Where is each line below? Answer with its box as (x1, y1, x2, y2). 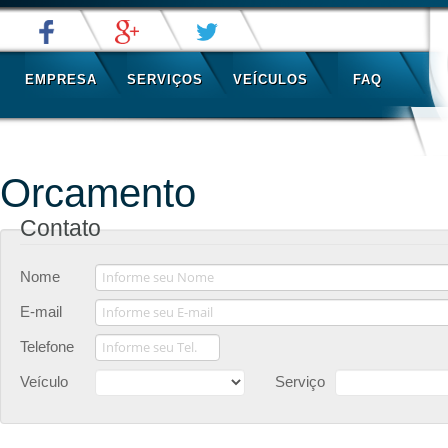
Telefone (20, 338, 74, 355)
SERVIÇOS (127, 72, 203, 87)
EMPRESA (25, 72, 97, 87)
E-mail (20, 303, 62, 320)
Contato (20, 216, 101, 241)
